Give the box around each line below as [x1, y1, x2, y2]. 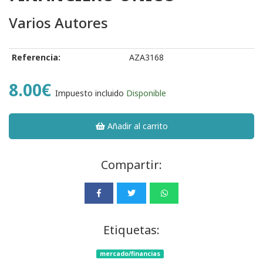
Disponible [126, 87, 166, 99]
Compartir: [101, 157, 162, 173]
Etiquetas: [103, 222, 160, 238]
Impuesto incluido [55, 87, 124, 99]
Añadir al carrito [105, 120, 168, 132]
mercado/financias [100, 249, 160, 258]
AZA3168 [129, 52, 164, 63]
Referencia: [12, 52, 60, 63]
